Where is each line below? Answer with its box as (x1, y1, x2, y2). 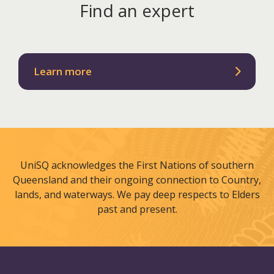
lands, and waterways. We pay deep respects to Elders (14, 188, 260, 202)
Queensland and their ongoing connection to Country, (13, 173, 261, 187)
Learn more (34, 64, 92, 79)
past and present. (97, 202, 177, 217)
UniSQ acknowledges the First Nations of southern (20, 158, 254, 172)
